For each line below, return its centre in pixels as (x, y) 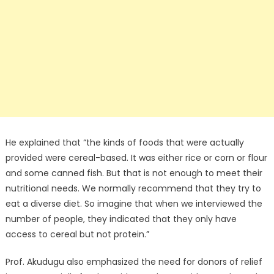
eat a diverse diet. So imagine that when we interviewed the (134, 204)
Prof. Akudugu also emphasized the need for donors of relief (134, 262)
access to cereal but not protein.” (77, 235)
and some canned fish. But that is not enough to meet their (134, 173)
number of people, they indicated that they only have (121, 219)
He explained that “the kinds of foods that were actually (124, 143)
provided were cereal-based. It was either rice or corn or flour (136, 158)
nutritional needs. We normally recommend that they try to (133, 189)
